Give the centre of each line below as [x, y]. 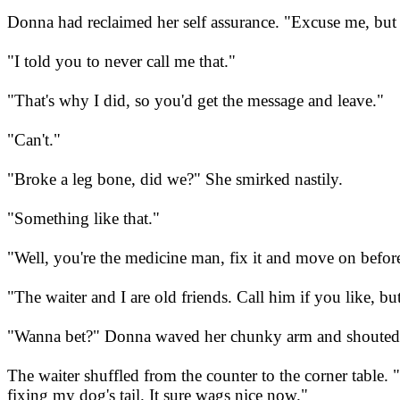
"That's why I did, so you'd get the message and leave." [196, 101]
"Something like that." [83, 219]
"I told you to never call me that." [121, 62]
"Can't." [34, 140]
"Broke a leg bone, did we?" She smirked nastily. [175, 179]
